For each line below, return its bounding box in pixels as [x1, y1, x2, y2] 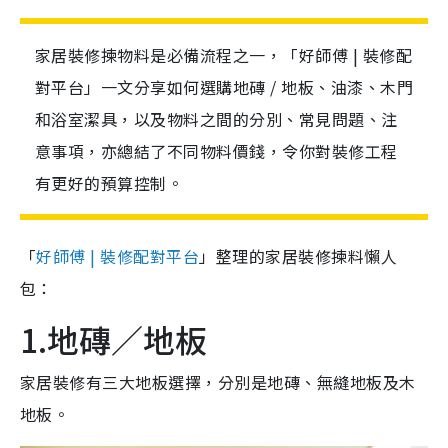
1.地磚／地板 [20, 316, 207, 363]
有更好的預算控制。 [35, 171, 188, 196]
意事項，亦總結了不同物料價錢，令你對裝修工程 [35, 139, 398, 164]
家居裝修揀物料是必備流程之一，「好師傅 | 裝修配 [35, 43, 413, 68]
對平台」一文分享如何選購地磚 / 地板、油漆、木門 [35, 75, 414, 100]
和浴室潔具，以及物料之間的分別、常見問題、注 [35, 107, 398, 132]
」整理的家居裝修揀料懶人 [199, 244, 398, 269]
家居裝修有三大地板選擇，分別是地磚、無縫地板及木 [20, 370, 416, 395]
